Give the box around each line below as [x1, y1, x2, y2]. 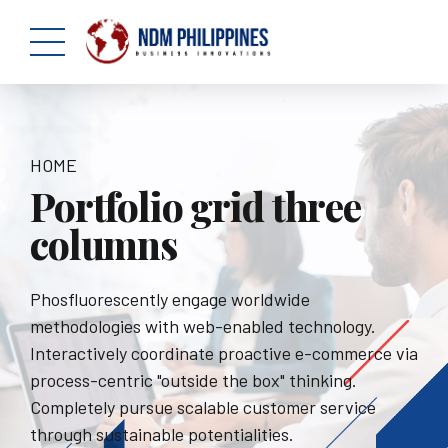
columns [30, 217, 177, 270]
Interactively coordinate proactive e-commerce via [30, 342, 418, 365]
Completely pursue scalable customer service [30, 396, 376, 419]
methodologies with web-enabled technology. [30, 315, 376, 338]
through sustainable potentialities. [30, 423, 294, 446]
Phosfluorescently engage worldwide [30, 288, 310, 311]
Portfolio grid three [30, 179, 361, 232]
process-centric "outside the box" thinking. [30, 369, 357, 392]
